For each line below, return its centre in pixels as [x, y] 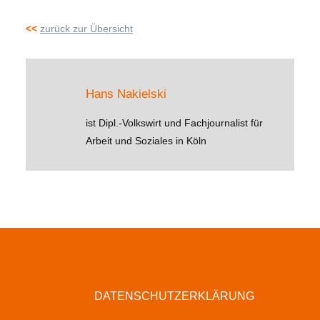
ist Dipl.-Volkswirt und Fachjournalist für [175, 123]
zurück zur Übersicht [86, 28]
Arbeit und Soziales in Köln [146, 141]
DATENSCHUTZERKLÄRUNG [174, 296]
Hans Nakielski [126, 94]
